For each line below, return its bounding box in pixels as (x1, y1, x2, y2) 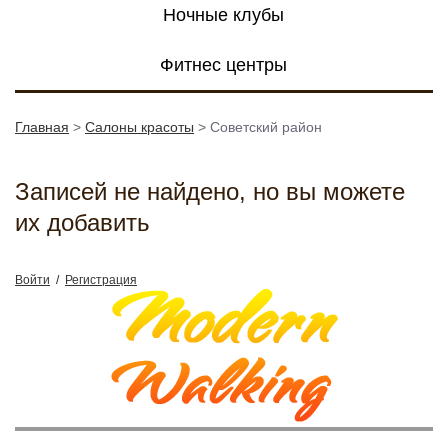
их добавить (15, 209, 150, 236)
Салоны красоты (85, 119, 194, 135)
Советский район (210, 119, 322, 135)
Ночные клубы (163, 5, 284, 25)
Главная (15, 119, 69, 135)
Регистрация (65, 273, 137, 287)
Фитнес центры (160, 55, 287, 75)
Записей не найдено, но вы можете (15, 178, 405, 205)
